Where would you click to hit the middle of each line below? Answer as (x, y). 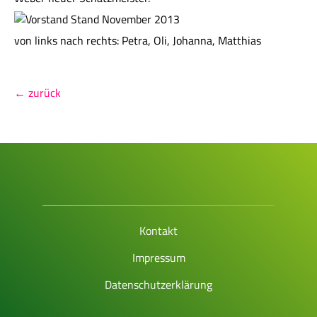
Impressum (158, 258)
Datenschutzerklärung (158, 284)
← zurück (38, 93)
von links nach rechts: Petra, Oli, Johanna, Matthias (138, 40)
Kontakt (158, 231)
